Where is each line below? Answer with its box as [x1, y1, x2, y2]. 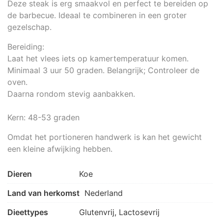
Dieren [7, 169, 32, 179]
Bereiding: [7, 42, 44, 52]
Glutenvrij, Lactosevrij [79, 207, 160, 217]
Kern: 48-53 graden [7, 112, 80, 122]
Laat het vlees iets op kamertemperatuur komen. [7, 54, 189, 63]
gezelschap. [7, 22, 52, 32]
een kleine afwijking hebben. [7, 144, 112, 154]
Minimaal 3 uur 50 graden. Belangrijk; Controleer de [7, 65, 199, 75]
